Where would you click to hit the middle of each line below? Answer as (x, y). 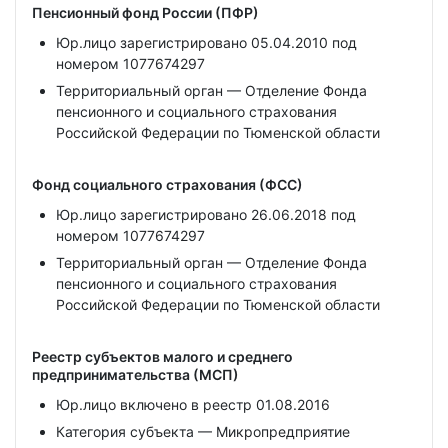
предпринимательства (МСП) (135, 374)
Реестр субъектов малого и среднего (162, 356)
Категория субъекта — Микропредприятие (203, 431)
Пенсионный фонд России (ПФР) (145, 12)
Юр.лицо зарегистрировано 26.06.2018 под (206, 214)
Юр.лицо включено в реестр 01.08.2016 (193, 404)
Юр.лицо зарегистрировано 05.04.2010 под (206, 42)
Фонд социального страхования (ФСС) (167, 184)
